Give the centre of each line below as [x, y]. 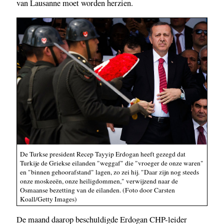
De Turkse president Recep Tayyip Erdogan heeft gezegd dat [103, 154]
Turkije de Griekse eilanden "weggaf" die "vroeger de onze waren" [112, 163]
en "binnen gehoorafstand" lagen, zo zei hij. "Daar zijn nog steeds [109, 172]
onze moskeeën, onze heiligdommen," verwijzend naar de [99, 181]
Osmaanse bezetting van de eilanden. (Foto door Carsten [97, 190]
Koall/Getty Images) [48, 199]
